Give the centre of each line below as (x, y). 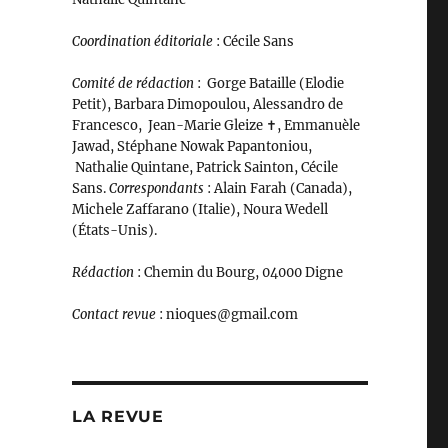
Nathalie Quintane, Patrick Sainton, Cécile (204, 167)
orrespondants (160, 188)
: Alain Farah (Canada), (277, 188)
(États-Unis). (114, 230)
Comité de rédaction (132, 83)
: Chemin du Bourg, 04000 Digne (238, 272)
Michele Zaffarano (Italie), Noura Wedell (199, 209)
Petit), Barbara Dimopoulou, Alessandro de (207, 104)
